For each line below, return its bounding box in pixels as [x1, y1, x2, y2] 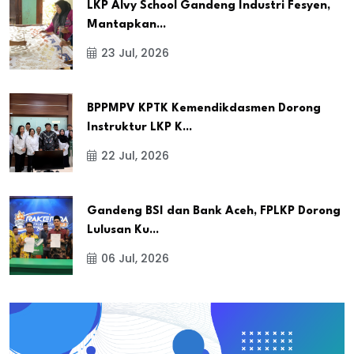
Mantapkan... [87, 19, 166, 32]
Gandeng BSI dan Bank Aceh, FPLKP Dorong [87, 205, 341, 218]
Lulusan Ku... [87, 224, 159, 237]
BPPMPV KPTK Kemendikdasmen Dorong [87, 103, 321, 115]
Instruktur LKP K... [87, 122, 192, 134]
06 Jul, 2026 [101, 250, 169, 267]
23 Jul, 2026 [101, 45, 169, 62]
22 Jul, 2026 [101, 148, 169, 164]
